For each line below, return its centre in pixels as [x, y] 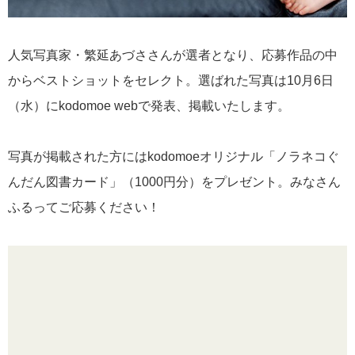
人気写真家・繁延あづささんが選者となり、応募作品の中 [173, 55]
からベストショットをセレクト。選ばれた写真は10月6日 [171, 80]
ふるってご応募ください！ [84, 207]
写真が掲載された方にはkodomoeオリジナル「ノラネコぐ [174, 156]
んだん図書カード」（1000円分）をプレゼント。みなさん [174, 181]
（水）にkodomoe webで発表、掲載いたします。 [149, 105]
